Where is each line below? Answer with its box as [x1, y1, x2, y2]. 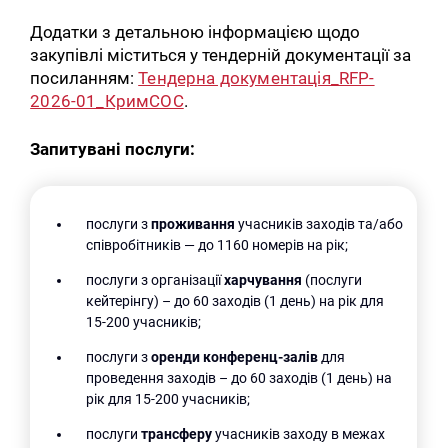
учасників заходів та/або [235, 216, 404, 233]
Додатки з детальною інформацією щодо [30, 21, 361, 42]
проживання [151, 216, 236, 233]
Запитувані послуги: [30, 139, 196, 160]
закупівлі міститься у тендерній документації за [30, 44, 412, 65]
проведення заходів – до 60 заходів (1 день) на [86, 370, 393, 387]
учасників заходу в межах [215, 426, 386, 443]
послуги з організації [86, 272, 225, 289]
